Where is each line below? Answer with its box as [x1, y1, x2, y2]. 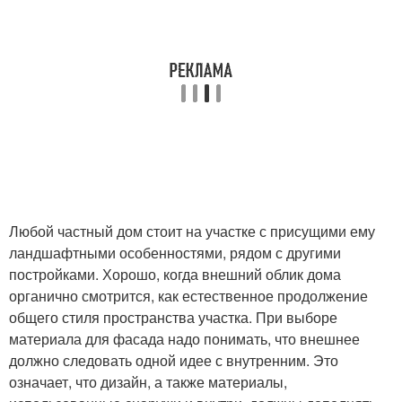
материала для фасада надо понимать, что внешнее [9, 328, 360, 350]
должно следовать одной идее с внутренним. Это [9, 350, 338, 371]
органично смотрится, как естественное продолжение [9, 285, 368, 307]
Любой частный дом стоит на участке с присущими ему [9, 221, 375, 242]
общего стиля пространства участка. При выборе [9, 307, 337, 328]
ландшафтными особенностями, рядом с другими [9, 242, 341, 264]
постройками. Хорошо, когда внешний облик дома [9, 264, 341, 285]
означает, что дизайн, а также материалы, [9, 371, 287, 393]
